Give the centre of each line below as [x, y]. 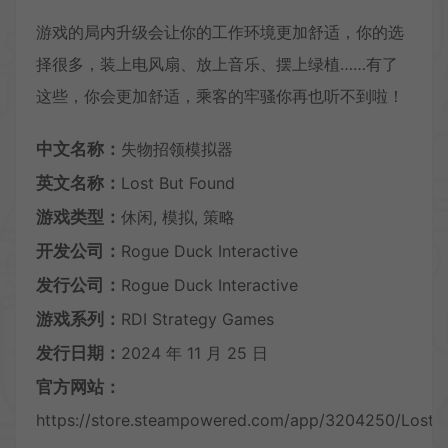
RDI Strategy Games [197, 319]
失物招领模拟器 [177, 149]
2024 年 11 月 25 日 [194, 353]
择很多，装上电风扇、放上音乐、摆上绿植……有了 [217, 64]
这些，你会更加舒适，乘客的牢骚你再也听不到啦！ [220, 96]
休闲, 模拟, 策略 [178, 217]
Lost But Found [178, 183]
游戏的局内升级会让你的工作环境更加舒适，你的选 [220, 32]
